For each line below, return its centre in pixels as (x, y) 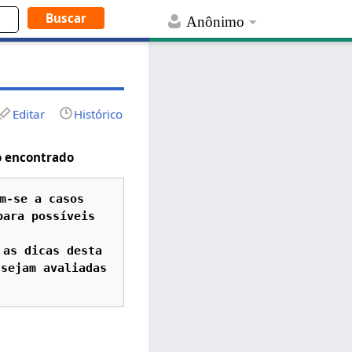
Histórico (99, 114)
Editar (29, 114)
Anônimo (216, 22)
